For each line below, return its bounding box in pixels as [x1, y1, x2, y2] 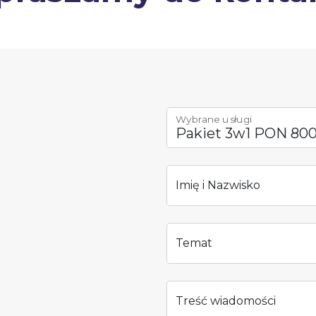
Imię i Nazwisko [176, 178, 260, 192]
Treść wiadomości [176, 294, 276, 308]
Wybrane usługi [176, 114, 253, 126]
